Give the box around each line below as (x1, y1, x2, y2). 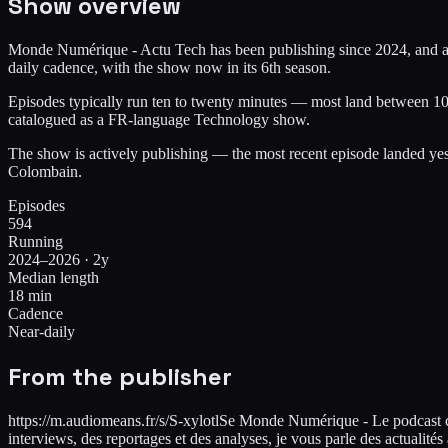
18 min (8, 286, 52, 304)
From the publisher (8, 360, 232, 392)
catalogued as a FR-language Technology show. (8, 110, 310, 128)
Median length (8, 268, 99, 286)
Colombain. (8, 162, 82, 180)
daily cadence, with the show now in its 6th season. (8, 58, 331, 76)
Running (8, 232, 63, 250)
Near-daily (8, 322, 75, 340)
